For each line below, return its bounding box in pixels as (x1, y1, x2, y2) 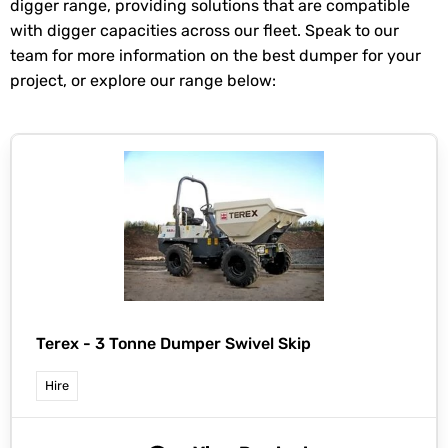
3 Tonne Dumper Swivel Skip (95, 334, 311, 354)
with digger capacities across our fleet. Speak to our (10, 21, 399, 41)
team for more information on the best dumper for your (10, 46, 421, 66)
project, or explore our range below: (10, 71, 276, 91)
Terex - (36, 334, 95, 354)
